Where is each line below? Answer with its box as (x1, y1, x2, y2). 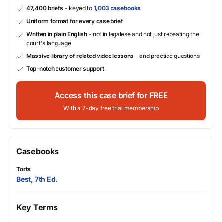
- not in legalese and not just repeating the (87, 30, 199, 38)
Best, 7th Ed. (16, 175, 58, 183)
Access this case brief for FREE (54, 90, 168, 100)
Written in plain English (26, 30, 87, 38)
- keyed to (63, 4, 94, 12)
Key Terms (16, 202, 58, 212)
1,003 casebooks (93, 4, 141, 12)
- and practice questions (134, 52, 200, 59)
